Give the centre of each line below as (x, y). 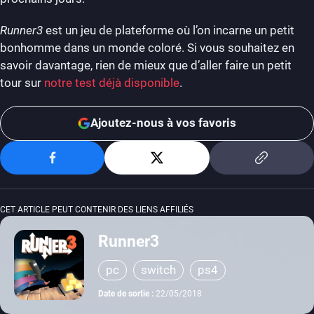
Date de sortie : (127, 293)
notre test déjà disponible (112, 82)
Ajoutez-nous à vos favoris (163, 123)
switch (158, 269)
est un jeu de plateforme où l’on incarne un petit (169, 30)
